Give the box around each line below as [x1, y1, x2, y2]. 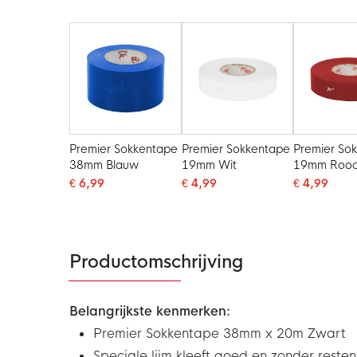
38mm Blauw [69, 157, 139, 172]
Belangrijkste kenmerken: [69, 303, 230, 320]
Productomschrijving [69, 251, 243, 274]
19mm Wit [181, 157, 237, 172]
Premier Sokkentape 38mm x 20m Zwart [93, 325, 346, 343]
